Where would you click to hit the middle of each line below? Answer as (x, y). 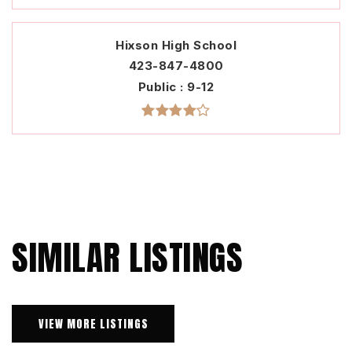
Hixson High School (176, 46)
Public (159, 87)
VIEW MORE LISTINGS (93, 324)
